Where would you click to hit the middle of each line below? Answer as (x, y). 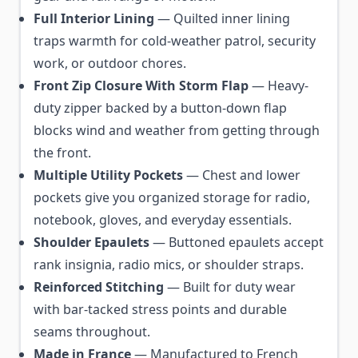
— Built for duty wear (230, 287)
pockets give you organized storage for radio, (172, 197)
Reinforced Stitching (99, 287)
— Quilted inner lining (222, 18)
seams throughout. (92, 332)
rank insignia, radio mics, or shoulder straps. (169, 265)
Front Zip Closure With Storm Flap (141, 86)
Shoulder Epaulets (91, 242)
